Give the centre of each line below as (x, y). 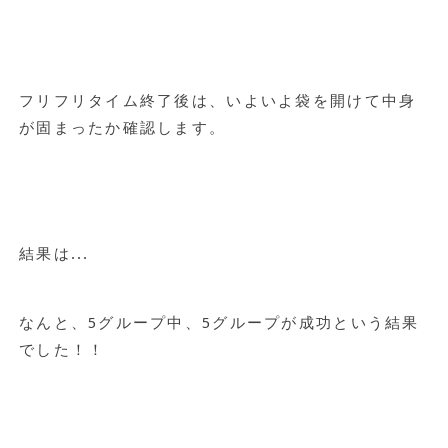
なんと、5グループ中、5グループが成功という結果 (219, 322)
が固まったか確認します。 (122, 127)
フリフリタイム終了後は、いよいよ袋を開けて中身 (217, 100)
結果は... (54, 253)
